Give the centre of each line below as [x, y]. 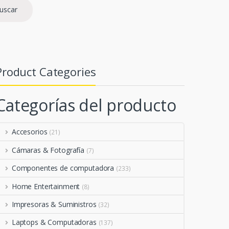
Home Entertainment [46, 186]
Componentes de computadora [63, 168]
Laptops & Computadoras [54, 222]
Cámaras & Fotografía [48, 150]
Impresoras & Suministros [54, 204]
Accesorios [29, 132]
